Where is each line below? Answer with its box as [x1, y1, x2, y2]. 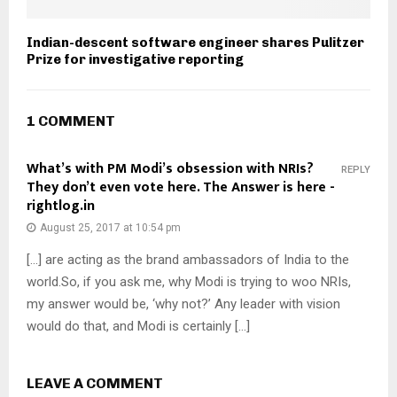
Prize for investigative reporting [27, 51, 244, 68]
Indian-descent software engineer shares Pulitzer [27, 35, 364, 51]
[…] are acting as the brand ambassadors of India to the [27, 252, 349, 269]
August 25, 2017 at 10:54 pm [40, 222, 181, 235]
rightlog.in [27, 194, 95, 219]
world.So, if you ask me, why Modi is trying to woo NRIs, [27, 274, 351, 291]
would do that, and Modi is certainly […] [27, 318, 250, 335]
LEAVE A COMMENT [27, 375, 163, 393]
